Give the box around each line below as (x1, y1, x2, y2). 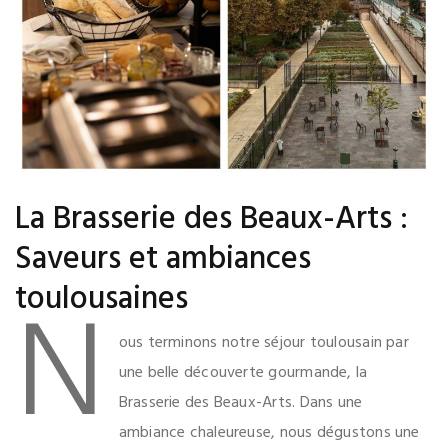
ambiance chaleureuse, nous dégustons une (118, 419, 420, 446)
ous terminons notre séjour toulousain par (118, 329, 409, 356)
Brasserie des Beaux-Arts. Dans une (118, 389, 363, 416)
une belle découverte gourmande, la (118, 359, 368, 386)
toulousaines (15, 273, 188, 325)
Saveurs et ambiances (15, 233, 311, 285)
